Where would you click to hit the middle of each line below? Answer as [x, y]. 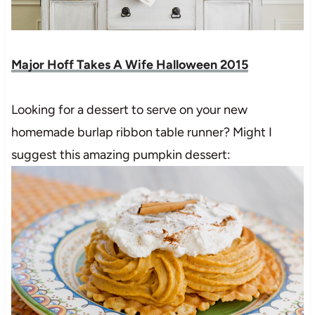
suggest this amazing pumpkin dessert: [121, 154]
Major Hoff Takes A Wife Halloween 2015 [129, 64]
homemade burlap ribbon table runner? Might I [141, 132]
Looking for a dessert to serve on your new [129, 109]
